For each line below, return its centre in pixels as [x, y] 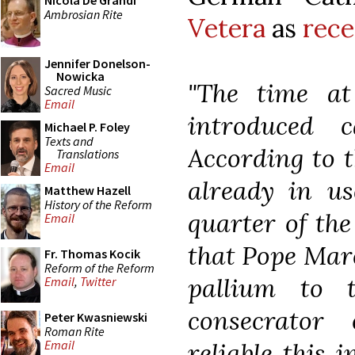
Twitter [98, 282]
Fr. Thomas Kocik [92, 254]
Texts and [69, 141]
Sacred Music [78, 90]
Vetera [227, 28]
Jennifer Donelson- [97, 63]
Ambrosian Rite [84, 14]
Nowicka [80, 76]
